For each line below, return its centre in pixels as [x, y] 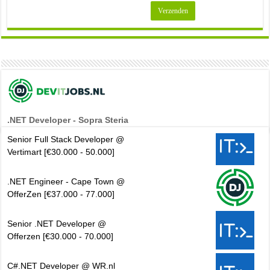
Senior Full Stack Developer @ [66, 140]
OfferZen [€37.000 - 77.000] [61, 194]
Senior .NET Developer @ [57, 224]
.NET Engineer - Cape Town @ [66, 182]
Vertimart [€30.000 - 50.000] [61, 152]
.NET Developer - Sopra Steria [68, 120]
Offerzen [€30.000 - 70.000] [61, 237]
